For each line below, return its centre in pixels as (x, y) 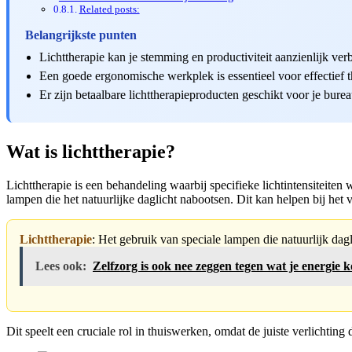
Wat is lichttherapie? (91, 152)
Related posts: (109, 9)
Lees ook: (61, 266)
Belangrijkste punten (81, 35)
